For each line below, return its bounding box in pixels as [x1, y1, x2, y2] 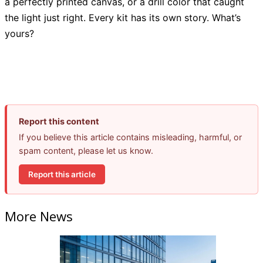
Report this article [28, 169, 96, 179]
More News [5, 207, 73, 225]
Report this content [19, 116, 99, 127]
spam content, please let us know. [19, 146, 153, 156]
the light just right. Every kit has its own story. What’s [5, 12, 241, 24]
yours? [5, 28, 34, 40]
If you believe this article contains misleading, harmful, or [19, 132, 242, 143]
